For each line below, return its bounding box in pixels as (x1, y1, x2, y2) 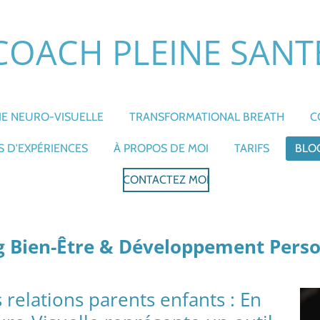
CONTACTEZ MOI (122, 173, 209, 186)
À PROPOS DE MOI (113, 141, 209, 155)
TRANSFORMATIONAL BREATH (129, 110, 284, 124)
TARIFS (234, 141, 269, 155)
